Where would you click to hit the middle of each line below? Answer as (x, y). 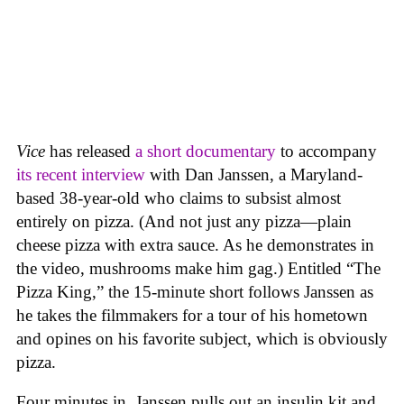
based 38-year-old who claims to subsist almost (179, 197)
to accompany (326, 151)
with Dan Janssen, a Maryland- (254, 174)
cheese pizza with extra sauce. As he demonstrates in (195, 244)
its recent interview (81, 174)
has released (90, 151)
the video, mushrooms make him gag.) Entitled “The (198, 268)
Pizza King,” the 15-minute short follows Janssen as (195, 291)
